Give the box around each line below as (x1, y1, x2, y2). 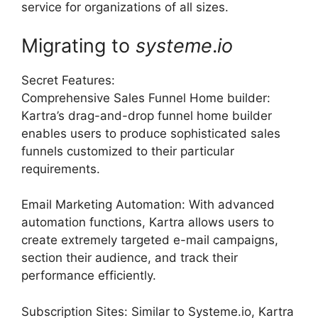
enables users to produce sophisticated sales (21, 126, 280, 141)
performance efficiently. (21, 268, 156, 283)
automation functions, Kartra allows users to (21, 215, 274, 229)
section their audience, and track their (21, 251, 238, 265)
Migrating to (21, 33, 136, 57)
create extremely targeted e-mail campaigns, (21, 233, 278, 247)
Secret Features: (21, 72, 115, 87)
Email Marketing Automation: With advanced (21, 197, 275, 212)
